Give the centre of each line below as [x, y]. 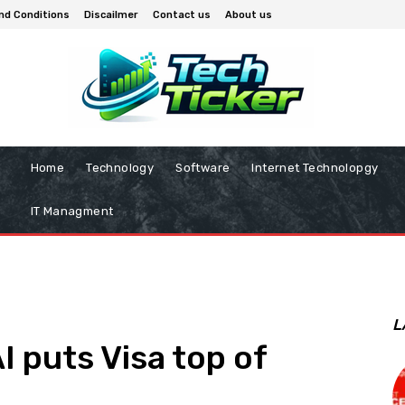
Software [203, 168]
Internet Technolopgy [315, 168]
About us [249, 14]
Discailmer [111, 14]
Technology [120, 168]
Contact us [182, 14]
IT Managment [72, 212]
